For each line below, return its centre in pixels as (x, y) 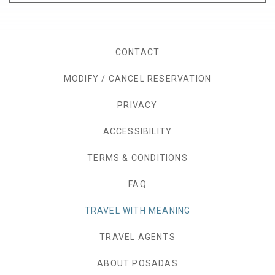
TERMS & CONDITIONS (137, 158)
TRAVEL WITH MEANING (137, 211)
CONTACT (137, 52)
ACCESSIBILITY (137, 131)
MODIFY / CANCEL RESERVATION (137, 79)
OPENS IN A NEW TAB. (207, 105)
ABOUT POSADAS (137, 263)
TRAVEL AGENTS (137, 237)
